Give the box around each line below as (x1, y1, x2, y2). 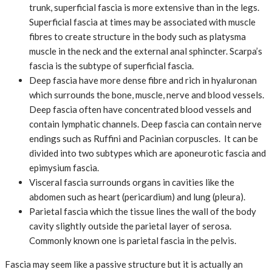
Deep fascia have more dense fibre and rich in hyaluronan (29, 75, 257, 86)
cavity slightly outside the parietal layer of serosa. (29, 220, 231, 232)
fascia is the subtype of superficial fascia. (29, 60, 194, 72)
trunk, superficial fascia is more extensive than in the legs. (29, 2, 259, 13)
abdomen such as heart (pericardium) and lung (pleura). (29, 191, 245, 203)
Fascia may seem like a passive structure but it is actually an (5, 259, 243, 270)
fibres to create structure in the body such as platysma (29, 31, 246, 42)
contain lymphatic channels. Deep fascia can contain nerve (29, 118, 262, 130)
